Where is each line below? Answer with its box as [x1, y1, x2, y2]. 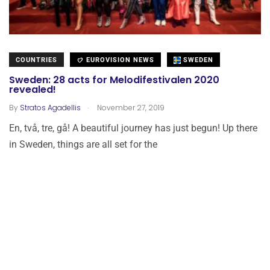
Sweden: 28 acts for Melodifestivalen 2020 [9, 73, 219, 87]
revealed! [9, 83, 56, 97]
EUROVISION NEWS [84, 55, 154, 64]
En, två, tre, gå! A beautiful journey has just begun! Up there [9, 122, 257, 134]
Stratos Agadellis [20, 102, 81, 113]
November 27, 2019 [95, 102, 165, 113]
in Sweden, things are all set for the [9, 138, 157, 150]
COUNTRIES [16, 55, 57, 64]
